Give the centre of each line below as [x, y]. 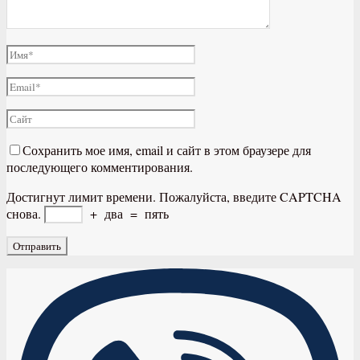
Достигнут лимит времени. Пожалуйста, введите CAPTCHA [174, 197]
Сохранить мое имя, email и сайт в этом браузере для [167, 150]
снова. [24, 214]
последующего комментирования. [100, 167]
